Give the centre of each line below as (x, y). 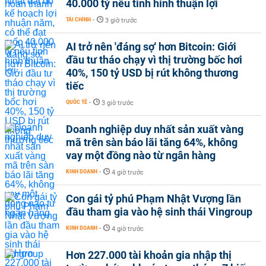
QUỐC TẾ (77, 102)
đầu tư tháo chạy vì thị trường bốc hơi (154, 59)
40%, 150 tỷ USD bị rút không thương (152, 72)
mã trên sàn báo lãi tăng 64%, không (152, 142)
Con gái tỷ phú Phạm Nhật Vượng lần (153, 198)
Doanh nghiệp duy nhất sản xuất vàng (155, 129)
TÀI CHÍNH (78, 19)
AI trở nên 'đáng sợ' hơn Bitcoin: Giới (151, 46)
